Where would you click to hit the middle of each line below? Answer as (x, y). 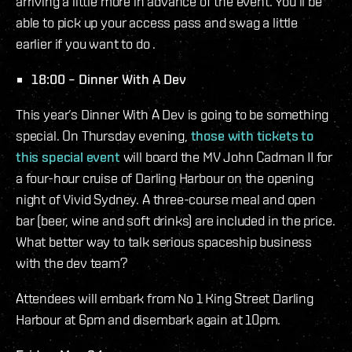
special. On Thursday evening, (103, 136)
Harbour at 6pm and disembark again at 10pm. (148, 320)
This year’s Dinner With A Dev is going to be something (172, 115)
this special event (68, 157)
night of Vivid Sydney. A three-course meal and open (166, 200)
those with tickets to (252, 136)
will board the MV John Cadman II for (226, 157)
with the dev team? (72, 263)
